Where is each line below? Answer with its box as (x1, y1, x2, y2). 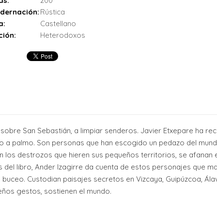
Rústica (40, 7, 65, 17)
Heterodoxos (40, 31, 85, 40)
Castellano (40, 19, 76, 29)
